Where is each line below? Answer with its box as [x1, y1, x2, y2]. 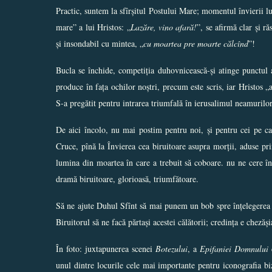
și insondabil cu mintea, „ [56, 37, 143, 49]
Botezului [155, 242, 188, 254]
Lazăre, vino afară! [130, 21, 197, 33]
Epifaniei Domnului [200, 242, 268, 254]
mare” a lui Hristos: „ [56, 21, 131, 33]
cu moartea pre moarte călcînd [143, 37, 248, 49]
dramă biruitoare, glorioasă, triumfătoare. [56, 172, 199, 185]
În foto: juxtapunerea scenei [56, 242, 155, 254]
